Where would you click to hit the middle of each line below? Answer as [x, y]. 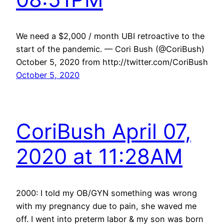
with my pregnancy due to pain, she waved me [106, 206]
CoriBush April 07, [103, 131]
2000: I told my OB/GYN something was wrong [106, 193]
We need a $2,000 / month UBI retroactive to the [110, 36]
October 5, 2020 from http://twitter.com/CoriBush [112, 62]
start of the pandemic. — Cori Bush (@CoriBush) [110, 49]
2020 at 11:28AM [99, 156]
